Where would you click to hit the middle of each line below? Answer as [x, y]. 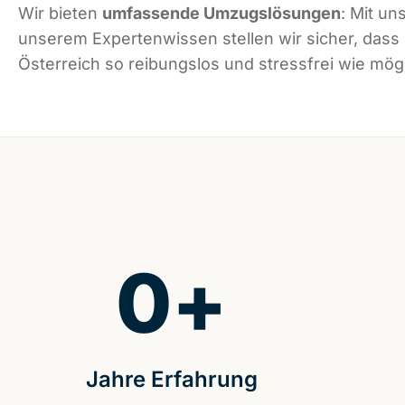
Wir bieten [60, 14]
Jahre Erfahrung [171, 380]
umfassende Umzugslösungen [221, 14]
